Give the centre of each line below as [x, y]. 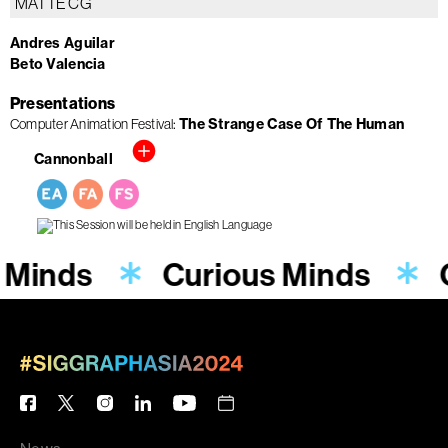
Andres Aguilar [62, 42]
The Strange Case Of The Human [291, 124]
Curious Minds [266, 274]
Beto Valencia [58, 63]
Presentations [63, 103]
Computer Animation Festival [92, 124]
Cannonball [73, 158]
